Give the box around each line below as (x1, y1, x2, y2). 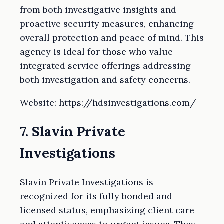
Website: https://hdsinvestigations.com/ (20, 97, 196, 109)
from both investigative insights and (20, 4, 176, 16)
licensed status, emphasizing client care (20, 204, 194, 216)
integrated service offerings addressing (20, 60, 191, 72)
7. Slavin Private (20, 123, 125, 140)
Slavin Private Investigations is (20, 176, 153, 188)
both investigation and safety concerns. (20, 74, 190, 86)
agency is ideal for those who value (20, 46, 173, 58)
